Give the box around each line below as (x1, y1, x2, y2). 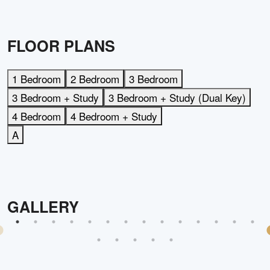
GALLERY (7, 196, 79, 218)
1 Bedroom (12, 71, 61, 87)
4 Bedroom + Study (71, 108, 157, 124)
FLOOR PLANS (7, 35, 115, 57)
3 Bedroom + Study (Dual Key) (108, 90, 246, 105)
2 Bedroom (71, 71, 119, 87)
